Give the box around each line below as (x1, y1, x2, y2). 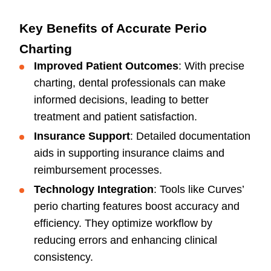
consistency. (34, 251, 93, 264)
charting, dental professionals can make (34, 77, 226, 90)
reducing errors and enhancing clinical (34, 234, 217, 247)
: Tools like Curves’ (154, 183, 244, 196)
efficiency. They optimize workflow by (34, 217, 212, 230)
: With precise (178, 60, 244, 73)
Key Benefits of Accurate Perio (19, 21, 207, 36)
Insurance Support (34, 130, 130, 143)
